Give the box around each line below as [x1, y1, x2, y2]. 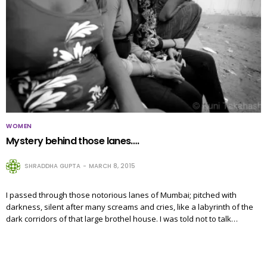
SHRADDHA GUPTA [24, 161, 80, 170]
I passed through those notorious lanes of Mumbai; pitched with [6, 189, 237, 200]
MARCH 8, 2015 [89, 161, 135, 170]
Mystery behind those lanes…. [6, 133, 139, 148]
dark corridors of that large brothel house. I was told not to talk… [6, 213, 238, 224]
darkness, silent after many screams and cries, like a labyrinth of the [6, 201, 253, 212]
